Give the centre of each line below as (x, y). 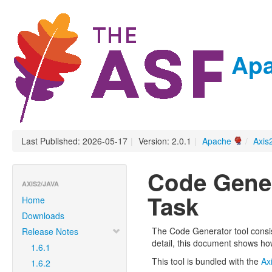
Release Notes (50, 231)
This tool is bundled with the (206, 261)
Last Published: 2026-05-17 (74, 141)
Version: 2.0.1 (165, 141)
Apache (217, 141)
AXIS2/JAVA (40, 184)
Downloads (43, 216)
